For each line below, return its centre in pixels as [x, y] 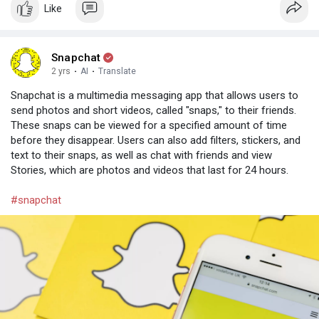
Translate [117, 71]
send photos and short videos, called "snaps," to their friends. [153, 110]
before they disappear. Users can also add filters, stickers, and [156, 140]
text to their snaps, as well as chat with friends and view [141, 155]
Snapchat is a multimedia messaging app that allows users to [155, 95]
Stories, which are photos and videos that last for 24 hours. [150, 170]
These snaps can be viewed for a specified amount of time [149, 125]
